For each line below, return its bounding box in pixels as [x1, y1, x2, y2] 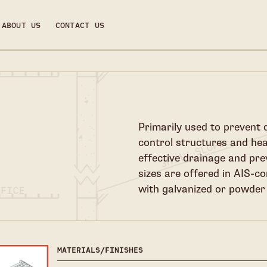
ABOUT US [1, 20, 41, 31]
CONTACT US [55, 20, 104, 31]
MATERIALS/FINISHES [57, 244, 143, 256]
